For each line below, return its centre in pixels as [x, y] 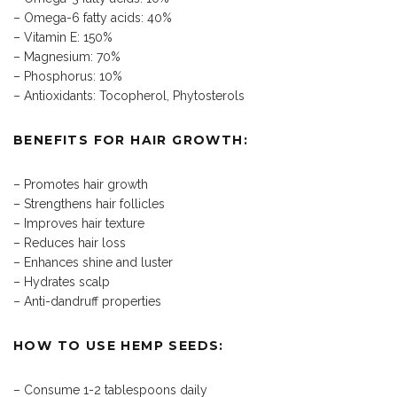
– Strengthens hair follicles [89, 204]
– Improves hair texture [79, 224]
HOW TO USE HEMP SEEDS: [119, 346]
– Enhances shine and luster [93, 263]
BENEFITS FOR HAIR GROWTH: [131, 140]
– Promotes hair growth [81, 185]
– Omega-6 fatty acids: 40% [93, 18]
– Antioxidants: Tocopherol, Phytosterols [129, 96]
